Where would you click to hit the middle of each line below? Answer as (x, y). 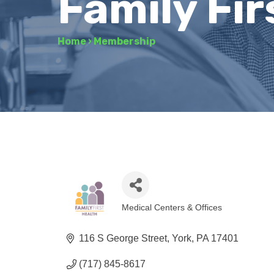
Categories (158, 217)
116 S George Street (123, 238)
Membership (125, 41)
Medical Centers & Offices (172, 207)
